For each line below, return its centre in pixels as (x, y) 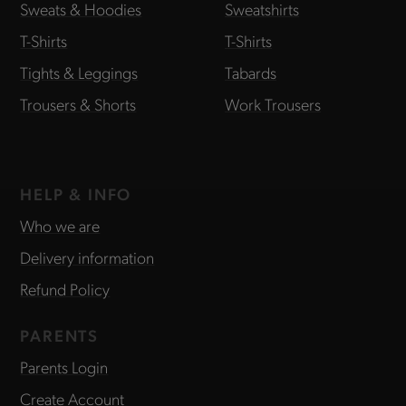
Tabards (251, 72)
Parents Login (64, 367)
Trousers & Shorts (78, 104)
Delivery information (87, 257)
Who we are (60, 226)
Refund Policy (65, 289)
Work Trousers (273, 104)
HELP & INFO (76, 194)
